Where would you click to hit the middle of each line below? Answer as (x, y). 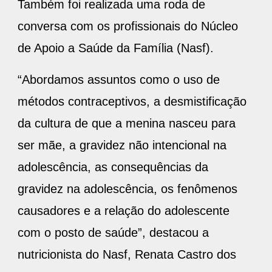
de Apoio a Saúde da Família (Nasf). (116, 48)
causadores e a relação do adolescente (124, 211)
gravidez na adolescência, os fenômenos (127, 189)
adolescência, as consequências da (113, 167)
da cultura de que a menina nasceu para (127, 124)
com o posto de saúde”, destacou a (113, 233)
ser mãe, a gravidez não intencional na (122, 145)
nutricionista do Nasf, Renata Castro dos (127, 255)
